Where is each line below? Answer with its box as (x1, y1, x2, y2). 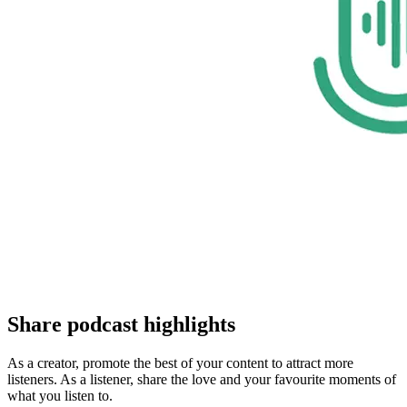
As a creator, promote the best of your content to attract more (7, 355, 353, 372)
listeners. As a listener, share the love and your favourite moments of (7, 372, 396, 388)
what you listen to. (7, 388, 113, 404)
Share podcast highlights (7, 313, 235, 337)
